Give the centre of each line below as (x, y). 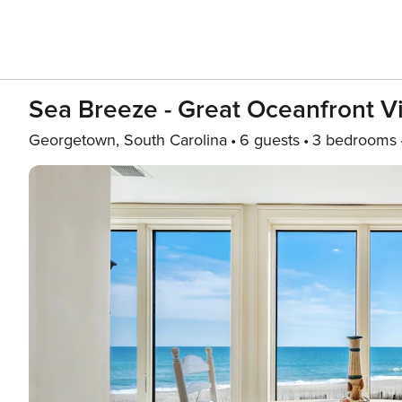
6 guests (270, 140)
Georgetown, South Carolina (128, 140)
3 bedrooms (354, 140)
